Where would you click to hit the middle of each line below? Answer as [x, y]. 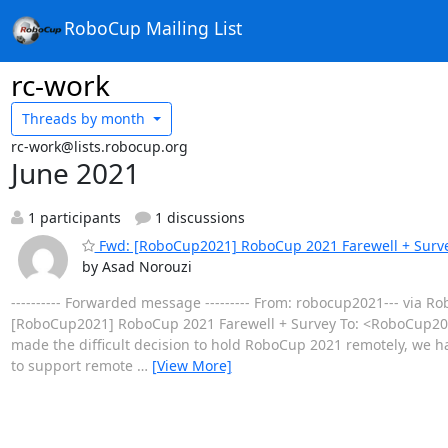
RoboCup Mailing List [152, 28]
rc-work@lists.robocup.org [99, 146]
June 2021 [75, 172]
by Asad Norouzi [136, 266]
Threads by [59, 119]
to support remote [73, 365]
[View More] [191, 365]
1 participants [72, 217]
